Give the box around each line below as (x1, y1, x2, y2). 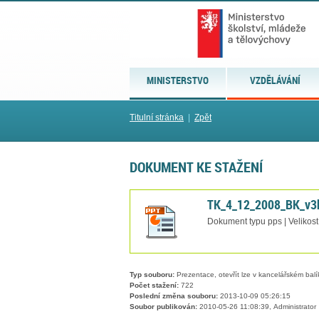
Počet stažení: (130, 281, 179, 290)
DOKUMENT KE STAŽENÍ (130, 157, 263, 177)
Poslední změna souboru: (130, 292, 218, 300)
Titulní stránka (130, 113, 184, 122)
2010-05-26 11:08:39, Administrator (197, 303, 316, 311)
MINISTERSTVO (147, 73, 209, 87)
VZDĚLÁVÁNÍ (250, 73, 301, 87)
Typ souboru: (130, 271, 174, 279)
